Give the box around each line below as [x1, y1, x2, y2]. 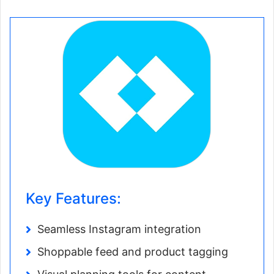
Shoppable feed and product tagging [37, 245, 228, 259]
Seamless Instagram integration [37, 223, 201, 236]
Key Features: [26, 190, 121, 208]
